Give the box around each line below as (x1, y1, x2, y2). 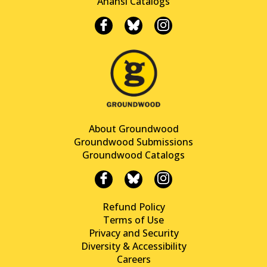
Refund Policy (102, 200, 165, 213)
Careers (116, 252, 151, 266)
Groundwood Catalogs (82, 148, 185, 162)
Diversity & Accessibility (80, 239, 187, 253)
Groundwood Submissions (74, 135, 193, 148)
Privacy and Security (88, 226, 179, 240)
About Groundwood (88, 122, 179, 135)
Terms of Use (103, 213, 164, 226)
